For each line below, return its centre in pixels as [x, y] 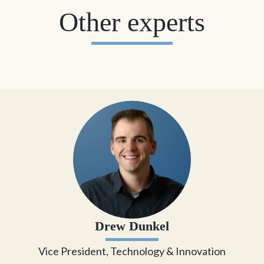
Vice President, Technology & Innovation [132, 251]
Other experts [132, 22]
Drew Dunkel [132, 226]
